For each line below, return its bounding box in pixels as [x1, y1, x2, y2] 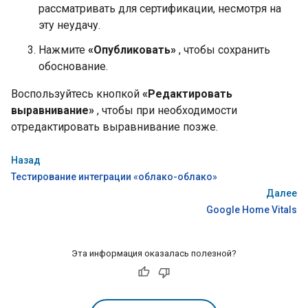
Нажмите [38, 43, 88, 56]
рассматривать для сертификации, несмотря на [38, 2, 281, 15]
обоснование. [38, 60, 108, 73]
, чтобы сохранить [176, 43, 270, 56]
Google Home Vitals [206, 204, 297, 215]
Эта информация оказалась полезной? [71, 248, 236, 258]
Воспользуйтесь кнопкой [11, 87, 142, 100]
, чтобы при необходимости [94, 104, 237, 117]
